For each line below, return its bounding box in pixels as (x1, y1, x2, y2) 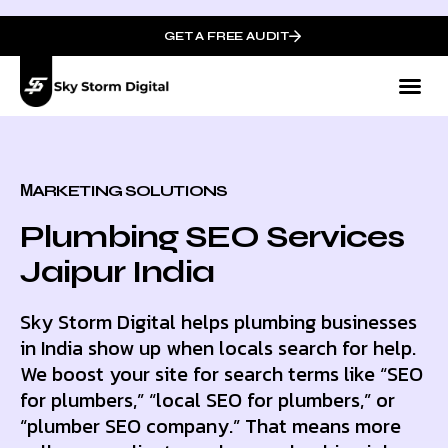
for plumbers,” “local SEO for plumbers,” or (20, 385, 395, 415)
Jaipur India (20, 252, 214, 291)
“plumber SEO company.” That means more (20, 411, 401, 441)
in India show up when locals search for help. (20, 333, 416, 363)
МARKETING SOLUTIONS (20, 181, 227, 200)
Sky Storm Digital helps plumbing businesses (20, 307, 417, 337)
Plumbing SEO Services (20, 217, 404, 256)
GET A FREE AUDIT (164, 29, 289, 43)
